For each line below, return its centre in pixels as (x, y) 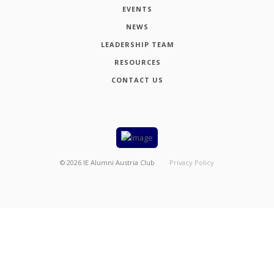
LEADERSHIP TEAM (137, 44)
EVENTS (137, 9)
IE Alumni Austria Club (119, 162)
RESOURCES (137, 62)
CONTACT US (137, 80)
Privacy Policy (191, 162)
